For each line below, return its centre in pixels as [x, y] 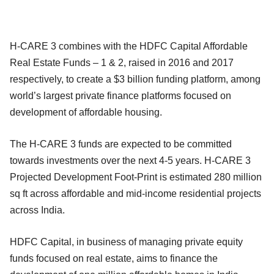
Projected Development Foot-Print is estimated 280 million [136, 177]
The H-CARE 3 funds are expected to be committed [121, 144]
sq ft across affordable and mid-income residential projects [135, 193]
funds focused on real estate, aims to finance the [114, 258]
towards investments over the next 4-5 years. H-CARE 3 [130, 160]
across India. [40, 210]
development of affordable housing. [86, 112]
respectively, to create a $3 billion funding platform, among [135, 79]
